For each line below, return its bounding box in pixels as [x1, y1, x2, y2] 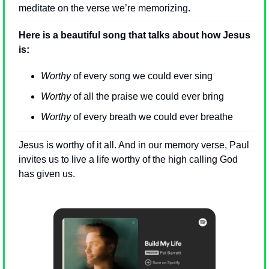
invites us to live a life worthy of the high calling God [19, 154, 238, 165]
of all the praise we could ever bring [71, 91, 224, 101]
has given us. [19, 168, 75, 179]
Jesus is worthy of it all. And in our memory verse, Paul [19, 139, 249, 150]
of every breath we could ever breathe [71, 111, 233, 122]
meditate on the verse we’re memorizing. [19, 2, 190, 13]
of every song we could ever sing [71, 70, 213, 81]
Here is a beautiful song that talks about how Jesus [19, 29, 250, 40]
